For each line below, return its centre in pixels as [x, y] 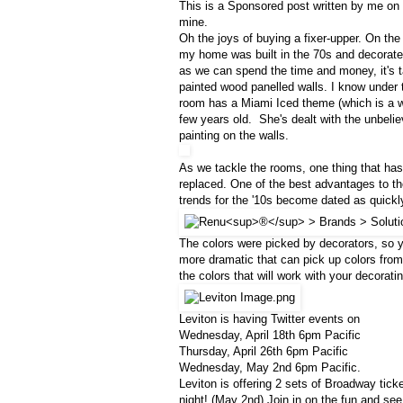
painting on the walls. [234, 136]
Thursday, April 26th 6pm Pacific [264, 352]
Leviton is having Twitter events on [269, 319]
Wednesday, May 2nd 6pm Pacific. [270, 368]
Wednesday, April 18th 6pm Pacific [270, 336]
